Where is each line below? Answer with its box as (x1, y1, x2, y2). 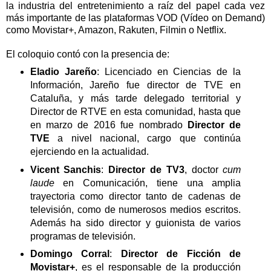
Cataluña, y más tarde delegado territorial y (30, 93, 241, 103)
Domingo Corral (30, 249, 110, 260)
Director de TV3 (108, 164, 184, 175)
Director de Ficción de (120, 249, 241, 260)
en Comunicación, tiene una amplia (54, 177, 241, 188)
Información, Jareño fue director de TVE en (30, 79, 241, 90)
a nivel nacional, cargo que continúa (49, 132, 241, 143)
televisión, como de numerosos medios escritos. (30, 204, 241, 215)
